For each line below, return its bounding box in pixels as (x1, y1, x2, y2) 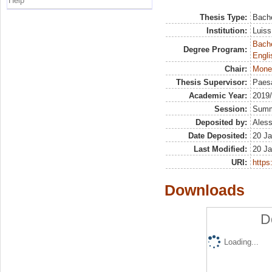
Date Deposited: (188, 131, 247, 140)
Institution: (206, 26, 247, 35)
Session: (214, 104, 247, 114)
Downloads (165, 182, 245, 199)
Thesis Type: (199, 13, 247, 22)
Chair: (224, 64, 247, 73)
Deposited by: (195, 118, 247, 127)
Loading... (223, 237, 259, 246)
